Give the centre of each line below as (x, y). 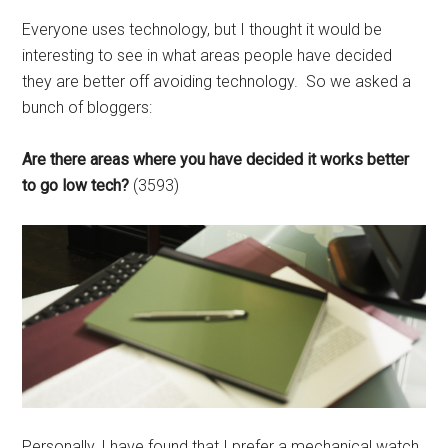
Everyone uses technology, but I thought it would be (202, 29)
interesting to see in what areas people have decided (207, 55)
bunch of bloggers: (87, 107)
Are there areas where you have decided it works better (216, 159)
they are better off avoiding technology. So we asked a (217, 81)
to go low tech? (76, 185)
